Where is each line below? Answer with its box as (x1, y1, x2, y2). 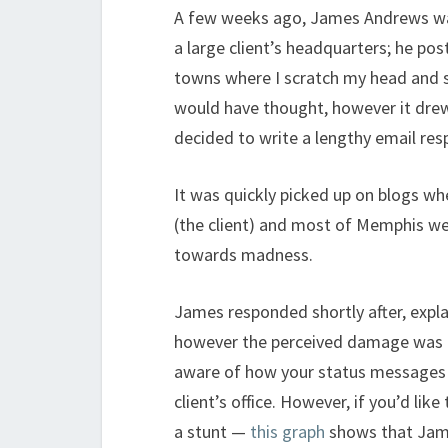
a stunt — (174, 420, 250, 443)
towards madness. (174, 243, 313, 266)
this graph (250, 420, 325, 443)
